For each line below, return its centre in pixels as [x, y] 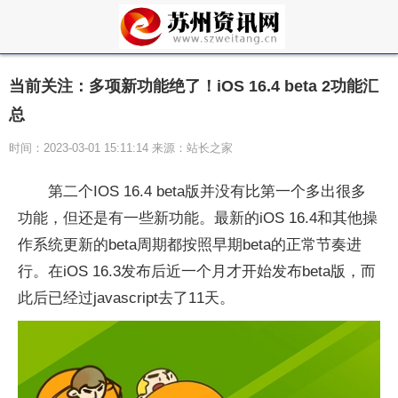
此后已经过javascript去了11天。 [126, 298]
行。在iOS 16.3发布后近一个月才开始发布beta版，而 [197, 271]
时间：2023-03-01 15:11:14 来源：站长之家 [121, 148]
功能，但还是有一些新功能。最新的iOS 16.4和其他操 [198, 218]
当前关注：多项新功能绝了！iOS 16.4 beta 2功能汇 [194, 86]
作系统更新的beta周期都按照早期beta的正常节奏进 [190, 245]
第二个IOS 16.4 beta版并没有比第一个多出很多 [207, 191]
